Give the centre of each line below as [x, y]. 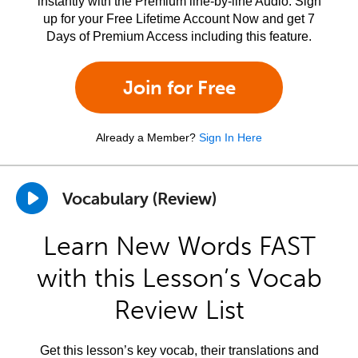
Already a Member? [146, 137]
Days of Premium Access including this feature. [179, 36]
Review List [179, 310]
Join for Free [179, 88]
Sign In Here [231, 137]
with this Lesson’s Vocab [179, 278]
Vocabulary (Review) [139, 198]
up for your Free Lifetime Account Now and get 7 [179, 19]
